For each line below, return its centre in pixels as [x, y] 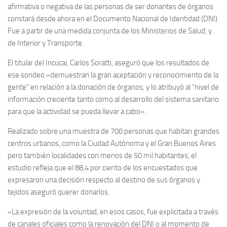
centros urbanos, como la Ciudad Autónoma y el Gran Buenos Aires [112, 143]
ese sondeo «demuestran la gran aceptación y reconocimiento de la [113, 75]
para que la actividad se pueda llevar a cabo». [77, 111]
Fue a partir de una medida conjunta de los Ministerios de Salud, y [110, 31]
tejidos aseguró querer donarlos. [59, 192]
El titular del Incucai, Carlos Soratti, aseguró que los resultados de [108, 63]
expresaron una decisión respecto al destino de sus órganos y [104, 180]
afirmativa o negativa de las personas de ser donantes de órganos [110, 7]
